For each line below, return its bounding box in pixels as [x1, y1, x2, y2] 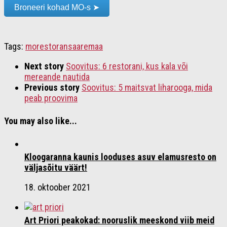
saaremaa [68, 41, 103, 52]
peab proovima [24, 93, 78, 104]
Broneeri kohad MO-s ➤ [14, 3, 99, 12]
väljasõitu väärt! [24, 162, 87, 173]
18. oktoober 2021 [24, 182, 91, 193]
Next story [24, 61, 66, 72]
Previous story [24, 82, 82, 93]
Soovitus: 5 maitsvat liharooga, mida [82, 82, 212, 93]
